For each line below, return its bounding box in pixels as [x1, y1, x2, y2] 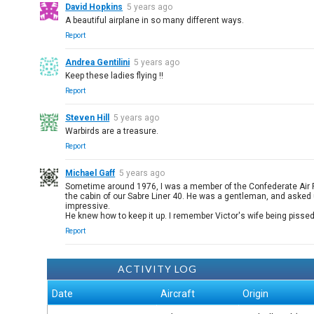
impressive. [65, 201, 111, 211]
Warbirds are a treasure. [65, 126, 159, 136]
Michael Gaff [65, 168, 116, 178]
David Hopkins [65, 2, 123, 12]
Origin [243, 288, 269, 299]
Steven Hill [65, 113, 110, 123]
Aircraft [161, 288, 196, 299]
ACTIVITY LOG [117, 263, 197, 275]
